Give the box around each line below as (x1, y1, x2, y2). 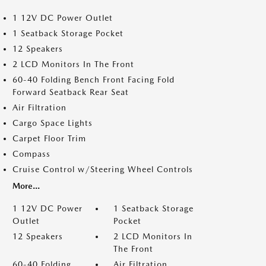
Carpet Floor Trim (12, 134, 86, 143)
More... (12, 181, 40, 191)
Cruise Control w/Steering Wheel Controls (12, 164, 193, 174)
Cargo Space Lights (12, 118, 93, 128)
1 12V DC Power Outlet (12, 13, 113, 23)
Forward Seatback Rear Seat (12, 87, 129, 97)
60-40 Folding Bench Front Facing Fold (12, 75, 175, 84)
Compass (12, 149, 50, 159)
